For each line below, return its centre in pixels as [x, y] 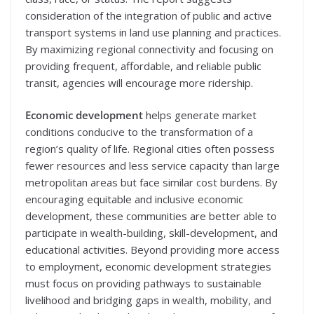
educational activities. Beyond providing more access [152, 250]
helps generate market [200, 115]
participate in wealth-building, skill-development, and [151, 233]
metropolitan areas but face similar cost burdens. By [151, 183]
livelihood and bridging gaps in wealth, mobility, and [148, 300]
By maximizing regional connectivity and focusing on [149, 49]
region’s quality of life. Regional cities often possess [150, 149]
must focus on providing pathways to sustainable [143, 284]
